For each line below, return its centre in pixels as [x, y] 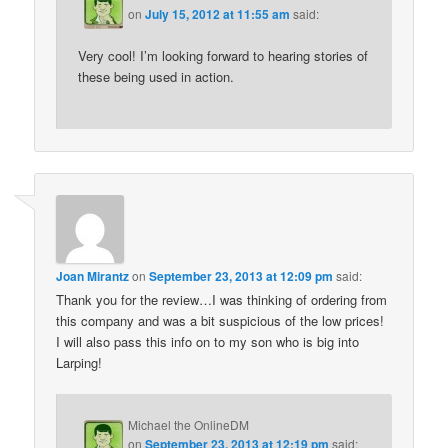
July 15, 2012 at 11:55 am [218, 14]
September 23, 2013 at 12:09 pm [241, 275]
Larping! [79, 362]
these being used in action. [156, 77]
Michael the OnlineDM [189, 425]
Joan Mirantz [93, 275]
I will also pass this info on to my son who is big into [208, 341]
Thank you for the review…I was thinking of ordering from [222, 299]
